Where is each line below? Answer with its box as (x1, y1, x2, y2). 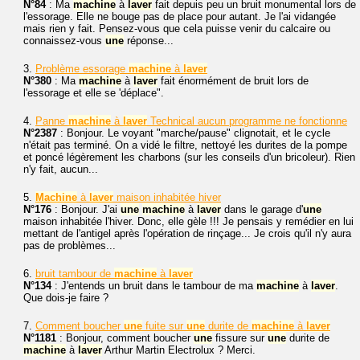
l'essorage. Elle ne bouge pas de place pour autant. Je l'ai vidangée (23, 10, 336, 22)
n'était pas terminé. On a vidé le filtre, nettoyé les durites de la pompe (23, 139, 347, 151)
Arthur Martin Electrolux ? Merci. (102, 344, 256, 356)
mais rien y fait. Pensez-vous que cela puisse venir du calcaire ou (23, 22, 330, 35)
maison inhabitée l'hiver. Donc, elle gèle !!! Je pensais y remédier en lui (23, 215, 354, 227)
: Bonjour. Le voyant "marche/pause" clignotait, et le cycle (57, 127, 330, 139)
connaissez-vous (23, 35, 105, 47)
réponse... (124, 35, 174, 47)
